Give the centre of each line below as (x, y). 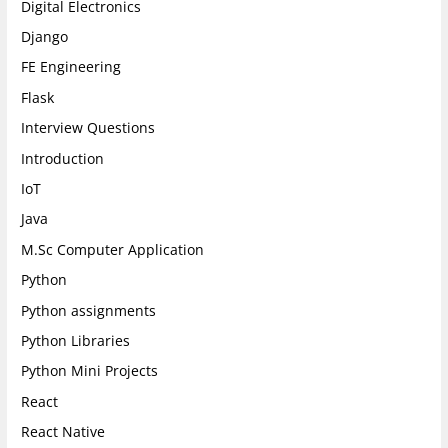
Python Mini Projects (90, 371)
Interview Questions (88, 128)
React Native (63, 432)
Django (45, 36)
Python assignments (89, 310)
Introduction (63, 158)
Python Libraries (76, 340)
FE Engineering (71, 67)
